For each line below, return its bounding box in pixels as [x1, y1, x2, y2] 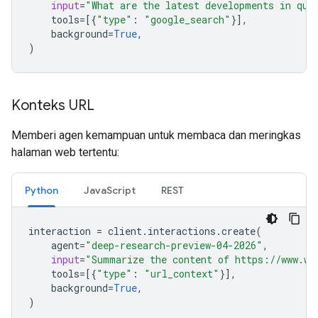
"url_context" [144, 267, 219, 280]
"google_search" [144, 13, 231, 26]
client [108, 224, 142, 238]
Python [25, 184, 58, 197]
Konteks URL [11, 97, 94, 114]
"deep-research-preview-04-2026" [85, 238, 263, 252]
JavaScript [84, 184, 136, 197]
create [221, 224, 256, 238]
